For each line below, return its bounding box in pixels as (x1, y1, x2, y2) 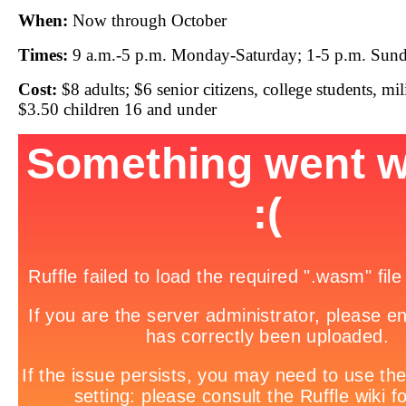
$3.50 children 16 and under (18, 100, 217, 120)
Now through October (72, 11, 227, 31)
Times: (18, 45, 68, 65)
